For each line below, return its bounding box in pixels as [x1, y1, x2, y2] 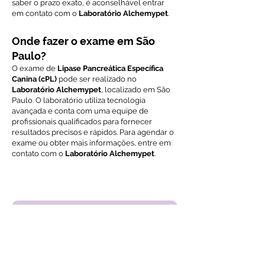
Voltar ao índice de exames [54, 176, 157, 185]
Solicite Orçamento [30, 212, 148, 228]
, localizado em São [101, 85, 170, 94]
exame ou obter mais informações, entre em [12, 138, 171, 147]
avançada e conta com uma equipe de [12, 106, 148, 115]
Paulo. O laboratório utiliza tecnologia [12, 96, 146, 105]
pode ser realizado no [57, 75, 137, 83]
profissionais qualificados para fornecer [12, 117, 152, 126]
